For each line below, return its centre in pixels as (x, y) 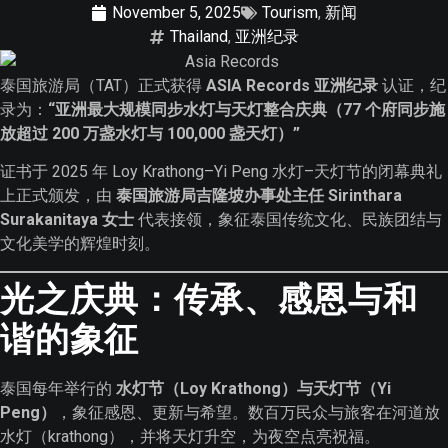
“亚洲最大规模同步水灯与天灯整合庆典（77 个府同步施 (246, 109)
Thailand (199, 37)
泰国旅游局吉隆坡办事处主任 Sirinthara (259, 196)
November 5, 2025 (176, 13)
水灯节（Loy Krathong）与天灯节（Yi (253, 388)
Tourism (290, 13)
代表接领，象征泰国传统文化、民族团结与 (288, 220)
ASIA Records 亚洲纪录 (292, 85)
